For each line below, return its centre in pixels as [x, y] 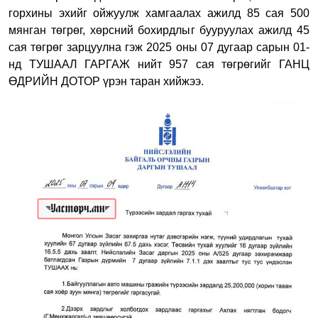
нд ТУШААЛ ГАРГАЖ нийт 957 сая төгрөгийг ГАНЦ [159, 65]
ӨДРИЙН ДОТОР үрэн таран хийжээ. [106, 82]
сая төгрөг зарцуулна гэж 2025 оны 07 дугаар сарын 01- [159, 48]
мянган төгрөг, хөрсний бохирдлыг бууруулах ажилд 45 [159, 31]
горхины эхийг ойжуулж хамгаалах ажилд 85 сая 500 [159, 13]
